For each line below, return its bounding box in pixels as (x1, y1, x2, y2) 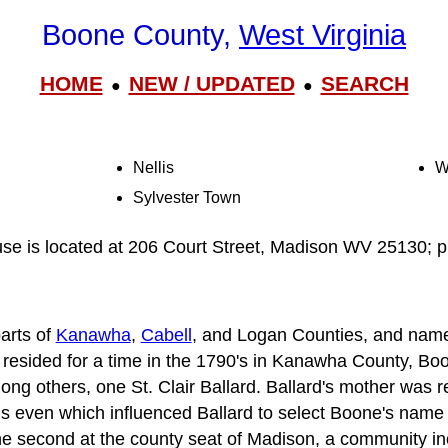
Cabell (140, 324, 192, 345)
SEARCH (320, 71, 409, 95)
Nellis (133, 158, 175, 176)
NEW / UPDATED (128, 71, 295, 95)
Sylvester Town (133, 188, 242, 206)
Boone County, (42, 19, 239, 52)
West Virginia (239, 19, 406, 52)
